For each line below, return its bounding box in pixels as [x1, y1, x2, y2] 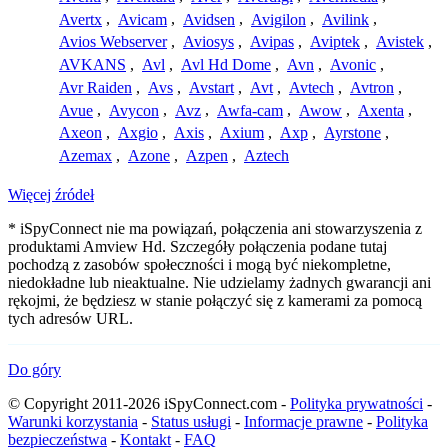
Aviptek [310, 33, 360, 51]
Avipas [250, 33, 294, 51]
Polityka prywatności [290, 395, 423, 413]
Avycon [109, 101, 159, 119]
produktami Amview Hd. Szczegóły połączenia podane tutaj [8, 238, 387, 256]
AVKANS [59, 56, 126, 74]
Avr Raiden [59, 78, 132, 96]
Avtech [289, 78, 334, 96]
